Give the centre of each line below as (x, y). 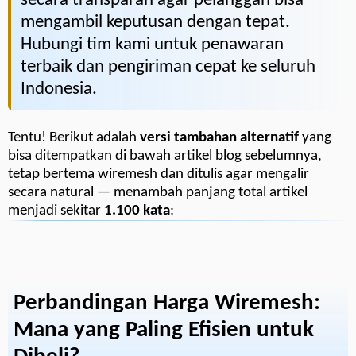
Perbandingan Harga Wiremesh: (167, 303)
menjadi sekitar (56, 211)
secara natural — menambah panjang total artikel (158, 192)
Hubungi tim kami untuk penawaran (152, 44)
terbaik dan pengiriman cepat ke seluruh (168, 67)
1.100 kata (137, 211)
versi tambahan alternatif (219, 137)
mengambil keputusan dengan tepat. (155, 22)
